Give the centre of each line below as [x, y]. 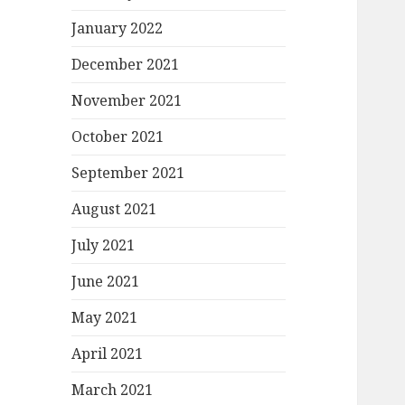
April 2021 [108, 354]
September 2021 [128, 173]
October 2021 [118, 137]
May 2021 [105, 318]
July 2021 [104, 245]
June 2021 [106, 282]
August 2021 [114, 209]
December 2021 [126, 65]
